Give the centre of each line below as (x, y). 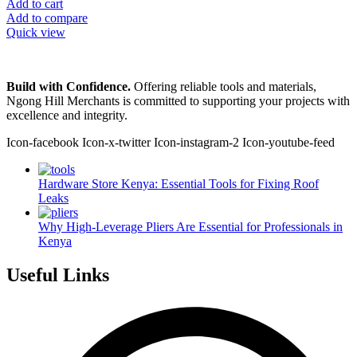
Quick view (36, 33)
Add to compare (47, 18)
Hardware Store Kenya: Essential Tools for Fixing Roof (178, 184)
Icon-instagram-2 (196, 143)
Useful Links (58, 275)
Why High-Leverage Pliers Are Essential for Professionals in (190, 227)
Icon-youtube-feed (288, 143)
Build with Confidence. (69, 87)
